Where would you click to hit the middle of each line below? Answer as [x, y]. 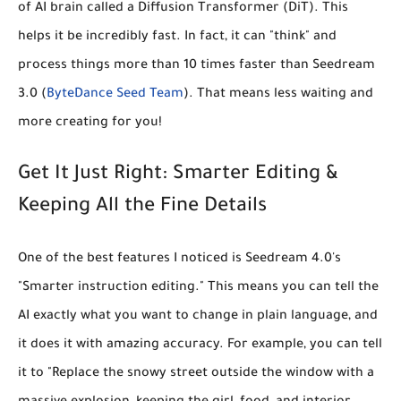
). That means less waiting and [278, 94]
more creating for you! [90, 123]
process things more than [101, 66]
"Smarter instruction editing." [111, 288]
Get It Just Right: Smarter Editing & [178, 175]
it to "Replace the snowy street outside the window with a [196, 374]
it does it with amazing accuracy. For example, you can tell [200, 345]
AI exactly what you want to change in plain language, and [198, 316]
